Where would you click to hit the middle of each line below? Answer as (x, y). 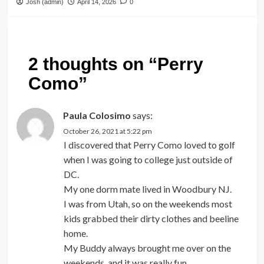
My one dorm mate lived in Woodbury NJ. (147, 189)
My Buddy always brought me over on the (147, 248)
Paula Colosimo (97, 115)
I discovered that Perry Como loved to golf (149, 145)
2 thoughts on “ (93, 64)
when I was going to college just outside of (148, 160)
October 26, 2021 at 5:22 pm (107, 131)
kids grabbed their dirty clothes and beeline (151, 219)
